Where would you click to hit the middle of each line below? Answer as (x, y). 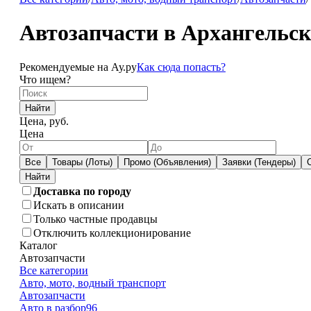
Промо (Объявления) (167, 162)
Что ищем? (45, 79)
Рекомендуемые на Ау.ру (78, 67)
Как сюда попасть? (181, 67)
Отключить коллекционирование (112, 233)
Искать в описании (78, 205)
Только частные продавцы (95, 219)
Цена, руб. (44, 121)
